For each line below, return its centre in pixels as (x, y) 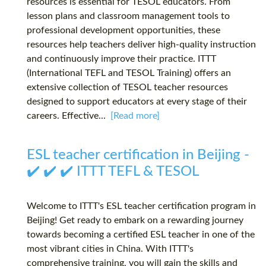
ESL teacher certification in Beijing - (138, 155)
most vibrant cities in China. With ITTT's (110, 249)
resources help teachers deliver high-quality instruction (141, 45)
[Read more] (135, 116)
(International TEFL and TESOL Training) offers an (129, 73)
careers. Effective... (69, 116)
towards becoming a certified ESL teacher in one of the (141, 235)
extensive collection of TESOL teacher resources (127, 88)
